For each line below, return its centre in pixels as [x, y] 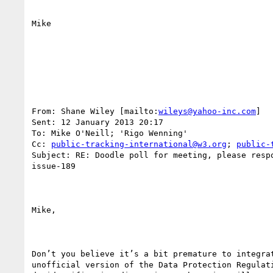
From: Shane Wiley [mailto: [95, 111]
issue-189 [54, 166]
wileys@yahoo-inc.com [207, 111]
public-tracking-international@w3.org [139, 144]
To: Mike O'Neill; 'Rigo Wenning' [110, 133]
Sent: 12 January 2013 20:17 [97, 122]
